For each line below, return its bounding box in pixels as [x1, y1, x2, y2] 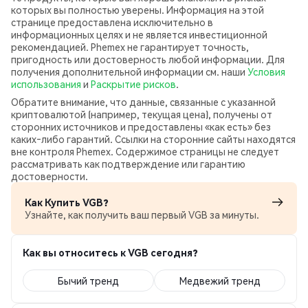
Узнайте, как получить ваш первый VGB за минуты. [25, 208, 259, 221]
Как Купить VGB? [25, 196, 109, 208]
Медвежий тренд [179, 274, 261, 287]
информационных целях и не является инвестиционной [11, 28, 267, 41]
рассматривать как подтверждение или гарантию [11, 157, 245, 170]
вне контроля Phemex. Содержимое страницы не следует [11, 145, 279, 157]
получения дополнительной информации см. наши [11, 65, 247, 78]
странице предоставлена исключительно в [11, 16, 213, 28]
